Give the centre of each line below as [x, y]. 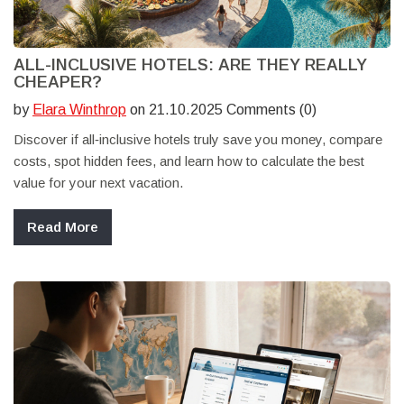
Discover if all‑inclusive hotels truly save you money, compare [198, 140]
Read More [63, 227]
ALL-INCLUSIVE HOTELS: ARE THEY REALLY [190, 65]
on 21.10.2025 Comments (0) [221, 110]
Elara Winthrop [79, 110]
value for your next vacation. [98, 183]
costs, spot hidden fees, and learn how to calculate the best [189, 161]
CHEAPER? [58, 83]
